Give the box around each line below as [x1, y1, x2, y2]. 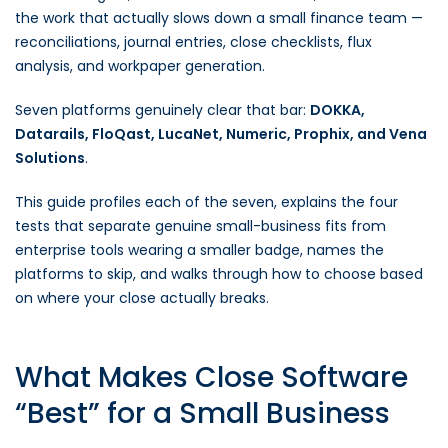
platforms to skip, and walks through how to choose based [15, 264, 423, 284]
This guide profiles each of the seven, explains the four [15, 192, 398, 212]
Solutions [15, 148, 85, 168]
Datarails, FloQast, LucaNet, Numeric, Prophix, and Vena [15, 124, 427, 144]
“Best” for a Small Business [15, 394, 390, 433]
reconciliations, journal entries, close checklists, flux [15, 32, 372, 52]
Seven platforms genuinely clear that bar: [15, 100, 310, 120]
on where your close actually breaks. [15, 288, 269, 308]
